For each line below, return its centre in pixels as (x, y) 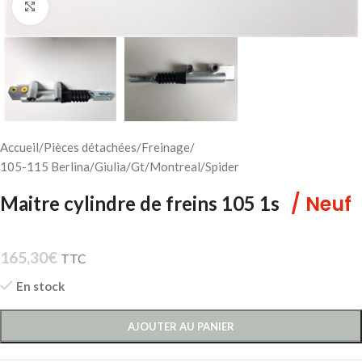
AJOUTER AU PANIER (181, 326)
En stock (40, 286)
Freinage (166, 147)
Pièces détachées (90, 147)
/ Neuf (321, 204)
